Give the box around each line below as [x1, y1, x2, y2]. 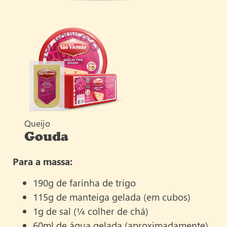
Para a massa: [13, 155, 72, 168]
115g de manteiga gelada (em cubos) [33, 191, 191, 204]
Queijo [24, 117, 50, 129]
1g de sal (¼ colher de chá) [33, 205, 148, 218]
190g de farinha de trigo [33, 176, 136, 190]
